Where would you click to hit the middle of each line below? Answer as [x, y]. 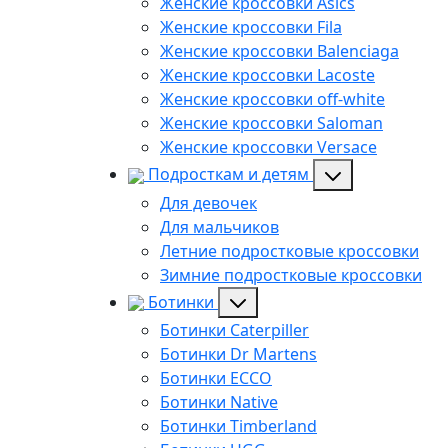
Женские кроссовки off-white [272, 98]
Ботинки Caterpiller [234, 330]
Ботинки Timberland [238, 426]
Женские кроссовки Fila [251, 26]
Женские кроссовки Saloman [271, 122]
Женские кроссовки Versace [268, 146]
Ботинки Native [219, 402]
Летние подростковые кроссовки [289, 250]
